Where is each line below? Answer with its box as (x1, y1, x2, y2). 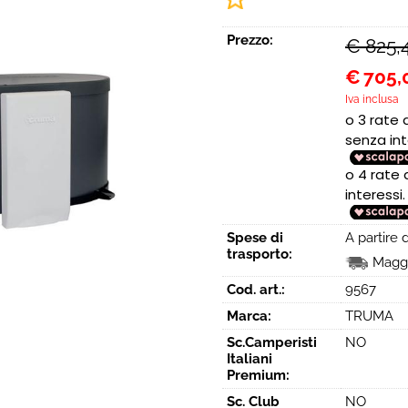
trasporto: (227, 246, 292, 262)
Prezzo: (227, 32, 273, 48)
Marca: (227, 308, 271, 324)
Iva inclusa (345, 92, 399, 106)
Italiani (227, 351, 272, 367)
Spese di (227, 229, 283, 246)
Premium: (227, 367, 290, 383)
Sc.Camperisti (227, 334, 317, 351)
